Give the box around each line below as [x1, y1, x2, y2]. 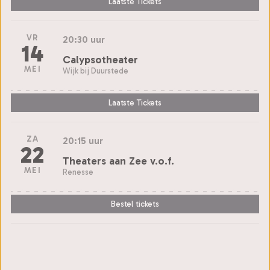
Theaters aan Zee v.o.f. [63, 154, 174, 168]
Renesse [63, 167, 93, 177]
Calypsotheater [63, 52, 138, 66]
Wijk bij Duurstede [63, 66, 128, 75]
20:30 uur [63, 33, 105, 45]
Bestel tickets [110, 199, 160, 210]
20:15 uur [63, 134, 103, 146]
